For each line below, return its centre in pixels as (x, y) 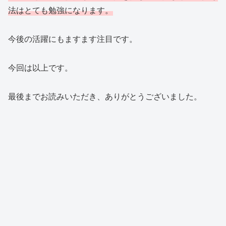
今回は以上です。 (40, 67)
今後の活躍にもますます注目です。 (73, 39)
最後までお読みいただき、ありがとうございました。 (105, 96)
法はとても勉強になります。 (61, 10)
